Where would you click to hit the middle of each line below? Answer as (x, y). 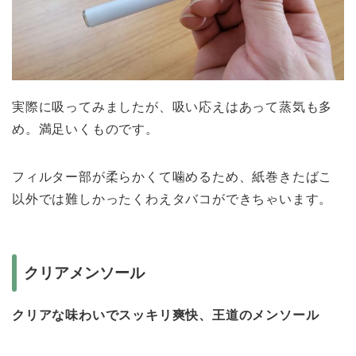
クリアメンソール (84, 273)
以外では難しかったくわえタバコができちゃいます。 (172, 199)
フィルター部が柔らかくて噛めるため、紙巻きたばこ (172, 177)
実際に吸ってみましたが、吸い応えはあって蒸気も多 (172, 107)
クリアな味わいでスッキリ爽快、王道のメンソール (166, 315)
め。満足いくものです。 (85, 130)
